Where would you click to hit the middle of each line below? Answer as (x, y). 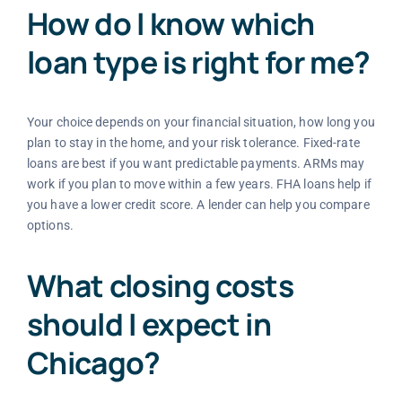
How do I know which (170, 24)
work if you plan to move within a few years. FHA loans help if (199, 184)
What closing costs (160, 285)
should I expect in (149, 323)
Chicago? (93, 362)
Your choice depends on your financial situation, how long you (201, 122)
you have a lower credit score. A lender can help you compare (198, 205)
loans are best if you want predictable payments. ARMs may (196, 164)
